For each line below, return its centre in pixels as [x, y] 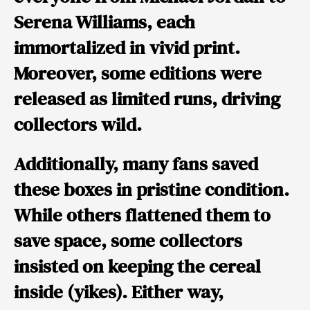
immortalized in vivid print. [127, 48]
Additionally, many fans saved [136, 164]
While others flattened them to [142, 215]
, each [171, 22]
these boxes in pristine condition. [152, 190]
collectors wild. [78, 125]
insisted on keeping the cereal [137, 266]
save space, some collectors [128, 241]
